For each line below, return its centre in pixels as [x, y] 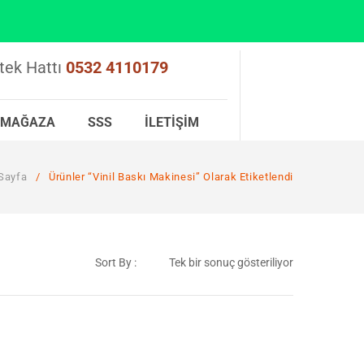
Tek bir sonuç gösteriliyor [231, 262]
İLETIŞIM [172, 122]
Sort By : [116, 262]
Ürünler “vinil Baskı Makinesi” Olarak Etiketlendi [169, 177]
